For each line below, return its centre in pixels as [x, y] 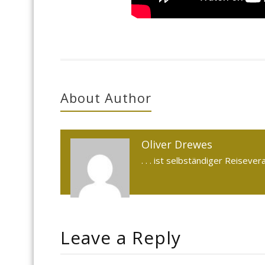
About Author [106, 98]
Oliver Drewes [177, 145]
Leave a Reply [121, 238]
